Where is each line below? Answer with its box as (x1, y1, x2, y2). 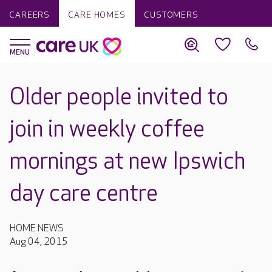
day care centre (10, 180, 158, 208)
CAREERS (9, 10, 50, 20)
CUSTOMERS (143, 10, 199, 20)
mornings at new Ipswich (10, 148, 245, 175)
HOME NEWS (10, 223, 64, 234)
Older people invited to (10, 84, 228, 111)
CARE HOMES (68, 10, 126, 20)
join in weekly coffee (10, 116, 205, 143)
